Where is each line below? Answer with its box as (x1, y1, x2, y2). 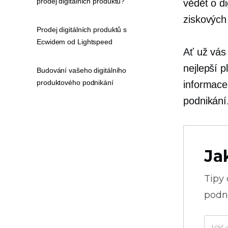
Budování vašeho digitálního (37, 66, 127, 74)
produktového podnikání (37, 78, 113, 87)
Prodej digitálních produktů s (37, 25, 127, 34)
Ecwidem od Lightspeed (37, 38, 112, 46)
